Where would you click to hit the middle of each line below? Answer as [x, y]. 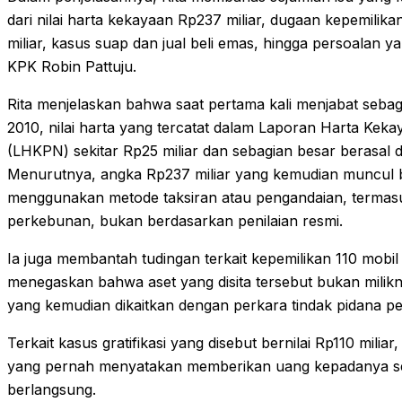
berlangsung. [52, 390]
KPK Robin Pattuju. [72, 67]
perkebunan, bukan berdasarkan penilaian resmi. [175, 221]
